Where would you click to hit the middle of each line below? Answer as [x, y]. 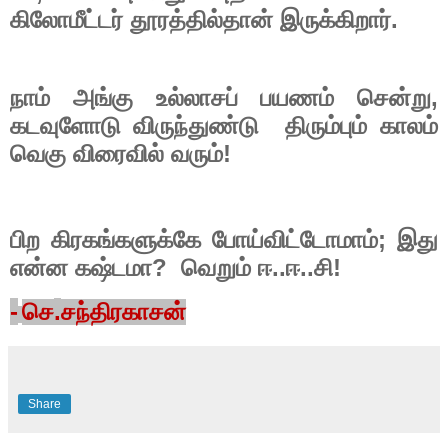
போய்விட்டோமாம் [295, 240]
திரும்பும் [325, 125]
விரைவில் [118, 153]
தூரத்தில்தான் [201, 20]
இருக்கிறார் [335, 20]
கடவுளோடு [65, 125]
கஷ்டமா [113, 268]
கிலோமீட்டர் [66, 20]
